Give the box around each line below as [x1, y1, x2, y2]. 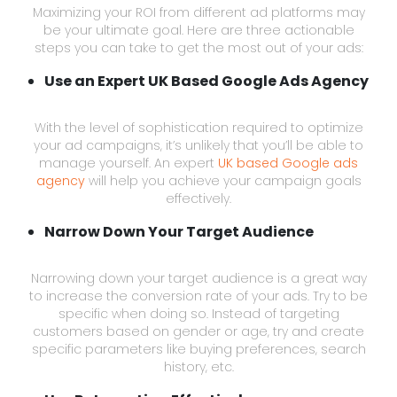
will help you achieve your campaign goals [84, 171, 362, 190]
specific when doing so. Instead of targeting [58, 304, 339, 323]
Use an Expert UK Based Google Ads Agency [44, 70, 369, 91]
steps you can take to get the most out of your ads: [34, 38, 363, 57]
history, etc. [163, 357, 234, 376]
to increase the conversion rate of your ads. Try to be [29, 286, 368, 305]
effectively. [166, 189, 231, 207]
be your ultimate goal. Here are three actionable [43, 20, 354, 39]
